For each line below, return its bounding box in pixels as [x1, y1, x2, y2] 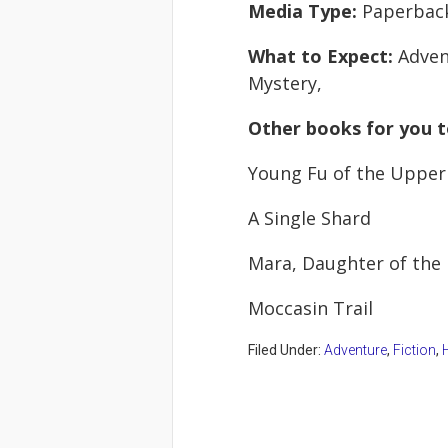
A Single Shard [248, 206, 371, 230]
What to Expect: [248, 44, 398, 68]
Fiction [393, 342, 436, 358]
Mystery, [248, 71, 322, 95]
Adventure [324, 342, 387, 358]
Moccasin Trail [248, 296, 373, 320]
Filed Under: [248, 342, 324, 358]
